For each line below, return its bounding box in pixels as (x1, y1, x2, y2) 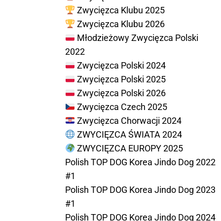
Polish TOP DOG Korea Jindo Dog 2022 (65, 157, 216, 168)
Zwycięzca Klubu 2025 (75, 5, 165, 16)
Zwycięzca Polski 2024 (75, 60, 166, 71)
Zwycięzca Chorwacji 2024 (75, 115, 182, 126)
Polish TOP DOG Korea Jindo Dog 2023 (65, 184, 216, 195)
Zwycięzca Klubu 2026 (75, 19, 165, 30)
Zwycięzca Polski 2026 (75, 88, 166, 99)
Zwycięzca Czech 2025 (75, 102, 167, 112)
